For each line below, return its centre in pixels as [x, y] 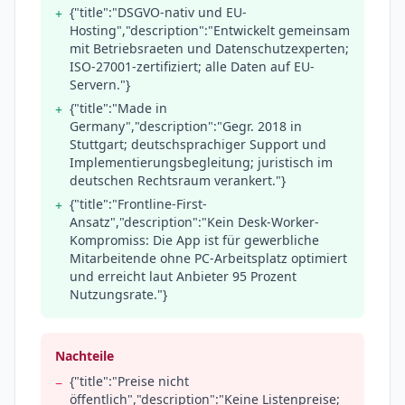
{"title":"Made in [118, 108]
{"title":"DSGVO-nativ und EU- [158, 13]
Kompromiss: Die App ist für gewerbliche [194, 240]
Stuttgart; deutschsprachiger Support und [198, 145]
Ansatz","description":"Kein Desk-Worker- [194, 222]
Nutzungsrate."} [118, 295]
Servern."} [100, 85]
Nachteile [85, 356]
